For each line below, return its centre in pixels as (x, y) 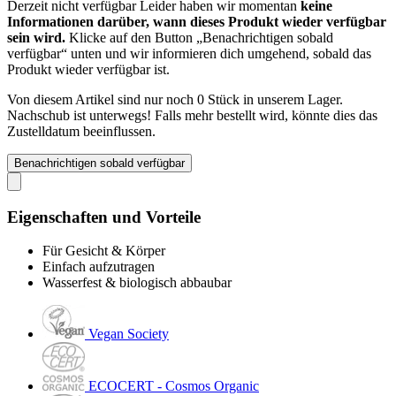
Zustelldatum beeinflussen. (81, 131)
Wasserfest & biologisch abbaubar (137, 283)
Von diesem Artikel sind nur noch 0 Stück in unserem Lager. (175, 99)
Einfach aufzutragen (99, 267)
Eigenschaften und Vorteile (104, 217)
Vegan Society (129, 334)
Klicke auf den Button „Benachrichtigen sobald (199, 37)
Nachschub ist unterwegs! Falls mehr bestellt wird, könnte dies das (192, 115)
